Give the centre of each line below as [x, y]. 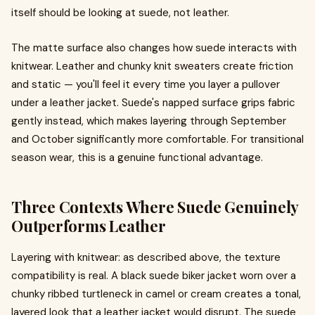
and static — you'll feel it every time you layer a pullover [146, 84]
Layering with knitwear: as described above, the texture [146, 257]
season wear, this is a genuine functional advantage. [137, 157]
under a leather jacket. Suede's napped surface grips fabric [153, 103]
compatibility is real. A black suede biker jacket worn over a [154, 276]
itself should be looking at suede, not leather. [120, 13]
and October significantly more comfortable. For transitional [157, 139]
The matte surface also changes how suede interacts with [154, 48]
